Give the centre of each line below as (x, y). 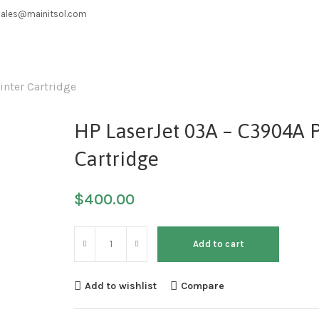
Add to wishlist (121, 286)
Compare (203, 286)
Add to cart (219, 244)
